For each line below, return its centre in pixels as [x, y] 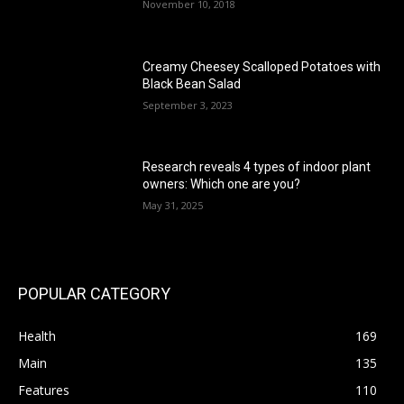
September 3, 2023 [188, 105]
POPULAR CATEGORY [94, 294]
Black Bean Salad [192, 83]
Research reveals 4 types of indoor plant [257, 167]
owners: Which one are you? [222, 184]
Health [37, 336]
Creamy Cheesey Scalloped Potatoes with [262, 66]
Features [44, 390]
